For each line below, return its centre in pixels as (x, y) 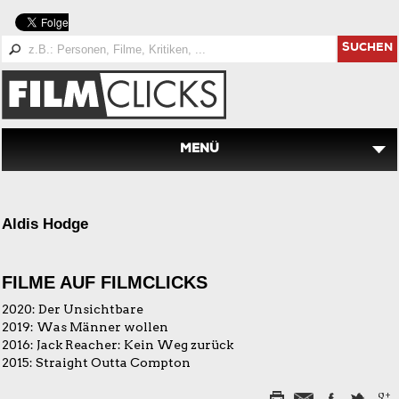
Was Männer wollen (102, 327)
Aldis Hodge (45, 224)
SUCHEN (367, 49)
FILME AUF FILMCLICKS (105, 282)
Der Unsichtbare (91, 309)
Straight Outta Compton (113, 362)
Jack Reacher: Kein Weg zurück (135, 345)
